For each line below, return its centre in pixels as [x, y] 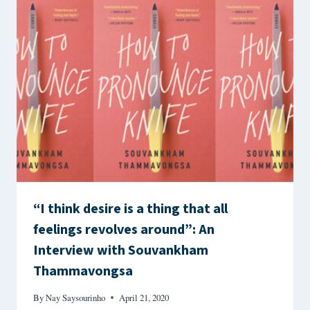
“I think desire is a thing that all [130, 209]
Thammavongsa [83, 271]
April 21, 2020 [144, 297]
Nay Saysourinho [76, 297]
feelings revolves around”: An [124, 229]
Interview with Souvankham [121, 250]
